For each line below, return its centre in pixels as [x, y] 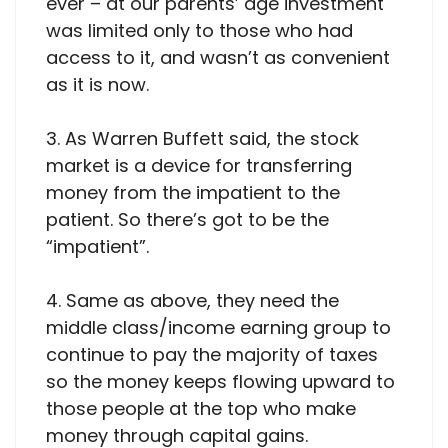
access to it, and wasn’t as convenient [218, 57]
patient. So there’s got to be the [187, 219]
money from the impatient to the [193, 192]
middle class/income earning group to [218, 327]
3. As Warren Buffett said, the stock [202, 138]
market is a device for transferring [199, 165]
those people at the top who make [201, 408]
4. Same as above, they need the [192, 300]
